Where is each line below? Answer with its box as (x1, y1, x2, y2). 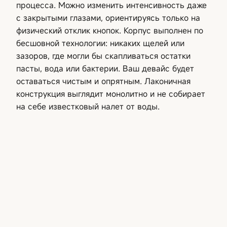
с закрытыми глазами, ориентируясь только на (16, 12, 200, 23)
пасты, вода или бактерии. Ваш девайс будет (16, 62, 194, 74)
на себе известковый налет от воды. (16, 100, 160, 112)
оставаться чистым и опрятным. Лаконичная (16, 75, 191, 87)
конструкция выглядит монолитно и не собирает (16, 88, 205, 99)
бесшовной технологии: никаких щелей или (16, 37, 184, 49)
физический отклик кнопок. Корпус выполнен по (16, 24, 203, 36)
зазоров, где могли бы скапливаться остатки (16, 50, 191, 61)
